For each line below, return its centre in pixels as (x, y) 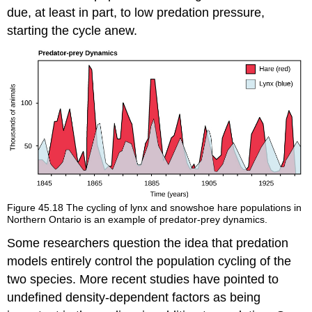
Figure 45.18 (37, 207)
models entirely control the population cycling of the (149, 262)
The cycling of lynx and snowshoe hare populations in (184, 207)
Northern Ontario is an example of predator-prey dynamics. (138, 219)
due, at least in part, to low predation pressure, (136, 12)
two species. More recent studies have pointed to (143, 280)
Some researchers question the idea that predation (148, 243)
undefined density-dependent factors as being (134, 298)
